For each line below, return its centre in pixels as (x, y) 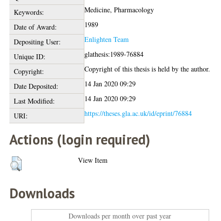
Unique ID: (29, 56)
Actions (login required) (80, 139)
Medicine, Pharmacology (119, 10)
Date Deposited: (36, 86)
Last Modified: (34, 101)
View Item (93, 160)
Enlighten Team (107, 39)
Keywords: (29, 12)
